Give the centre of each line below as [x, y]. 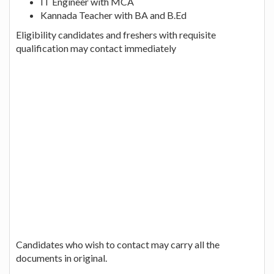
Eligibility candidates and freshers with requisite [116, 34]
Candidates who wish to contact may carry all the [118, 244]
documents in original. [61, 257]
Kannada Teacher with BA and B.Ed [113, 15]
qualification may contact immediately [96, 48]
